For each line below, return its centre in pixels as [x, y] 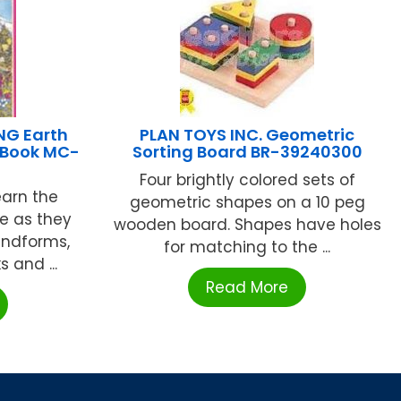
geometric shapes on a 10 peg [247, 202]
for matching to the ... [247, 247]
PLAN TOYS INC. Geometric [247, 134]
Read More [247, 287]
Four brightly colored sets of [247, 179]
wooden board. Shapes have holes [247, 224]
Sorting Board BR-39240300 [247, 151]
